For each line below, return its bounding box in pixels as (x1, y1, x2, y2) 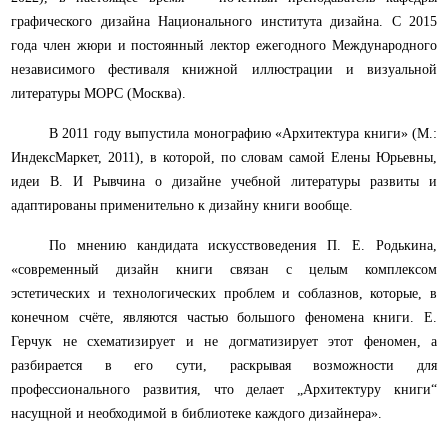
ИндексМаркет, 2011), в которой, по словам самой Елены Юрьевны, (11, 150, 437, 166)
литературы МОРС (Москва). (11, 86, 186, 102)
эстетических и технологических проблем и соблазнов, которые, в (11, 286, 437, 302)
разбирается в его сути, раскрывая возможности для (11, 358, 437, 374)
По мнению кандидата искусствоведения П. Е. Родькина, (48, 238, 437, 254)
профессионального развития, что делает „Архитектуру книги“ (11, 382, 437, 398)
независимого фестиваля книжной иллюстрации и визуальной (11, 62, 437, 78)
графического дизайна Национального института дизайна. (11, 14, 392, 30)
